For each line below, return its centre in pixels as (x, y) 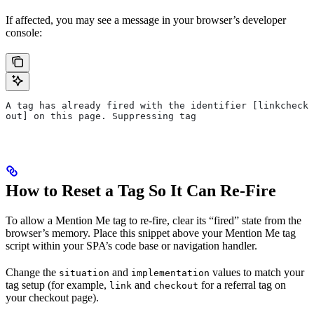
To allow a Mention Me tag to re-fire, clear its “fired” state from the (153, 221)
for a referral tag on (242, 285)
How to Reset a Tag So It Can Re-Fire (141, 191)
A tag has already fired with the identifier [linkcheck (157, 105)
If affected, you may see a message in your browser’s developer (146, 20)
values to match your (257, 273)
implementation (170, 273)
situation (84, 273)
